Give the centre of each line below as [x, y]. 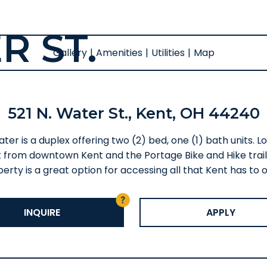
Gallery [70, 53]
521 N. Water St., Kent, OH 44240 [133, 113]
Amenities [119, 53]
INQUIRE [42, 213]
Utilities [168, 53]
